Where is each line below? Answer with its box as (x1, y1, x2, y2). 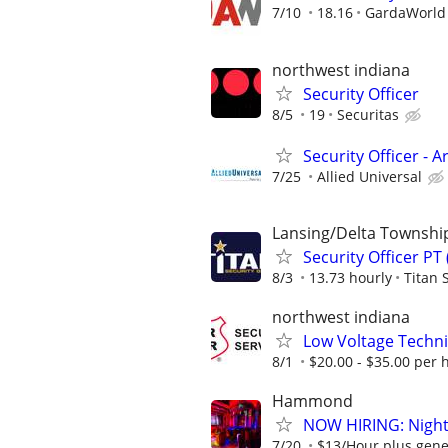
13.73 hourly (309, 268, 392, 287)
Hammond (272, 390, 353, 413)
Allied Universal (317, 166, 422, 186)
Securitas (337, 104, 399, 124)
